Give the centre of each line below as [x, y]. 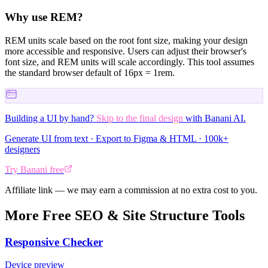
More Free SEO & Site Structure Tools [125, 215]
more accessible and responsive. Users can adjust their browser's [126, 51]
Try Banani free [34, 169]
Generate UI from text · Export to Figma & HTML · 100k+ [117, 138]
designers [22, 149]
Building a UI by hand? [49, 118]
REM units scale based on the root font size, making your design [126, 40]
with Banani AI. [214, 118]
